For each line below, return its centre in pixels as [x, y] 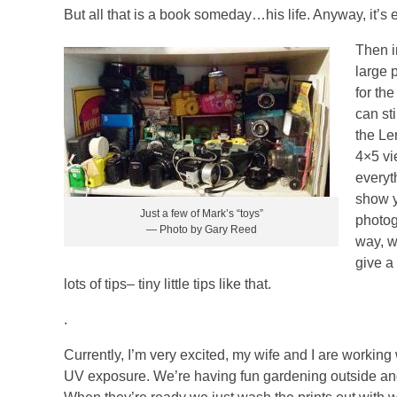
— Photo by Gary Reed [201, 229]
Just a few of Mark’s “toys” [201, 213]
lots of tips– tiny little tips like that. [167, 284]
